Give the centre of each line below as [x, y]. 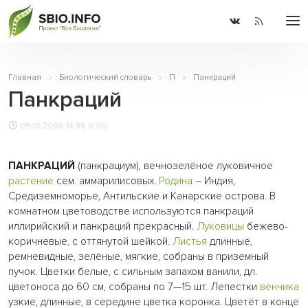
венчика [279, 287]
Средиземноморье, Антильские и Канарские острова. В [142, 196]
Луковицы [220, 226]
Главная [25, 77]
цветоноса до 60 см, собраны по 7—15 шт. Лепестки [134, 287]
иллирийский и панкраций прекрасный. [102, 226]
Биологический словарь [105, 77]
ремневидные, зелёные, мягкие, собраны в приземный [139, 256]
